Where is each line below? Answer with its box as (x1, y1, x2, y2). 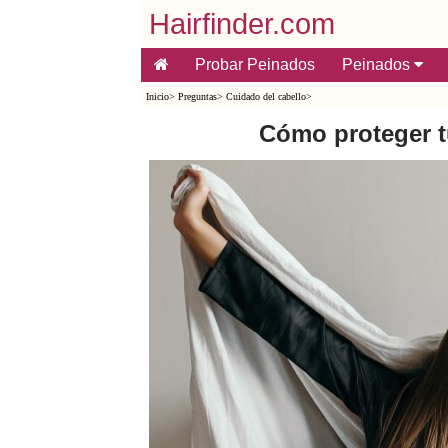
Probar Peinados (194, 56, 315, 73)
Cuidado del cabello (225, 91, 306, 102)
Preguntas (177, 91, 217, 102)
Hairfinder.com (148, 8, 335, 40)
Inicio (145, 91, 169, 102)
